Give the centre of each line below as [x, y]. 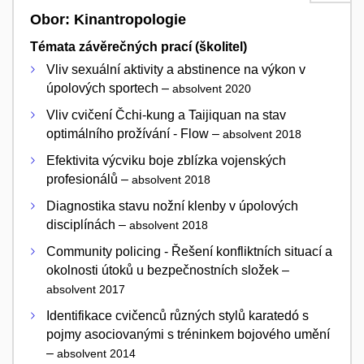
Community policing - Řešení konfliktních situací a [189, 252]
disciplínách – [88, 225]
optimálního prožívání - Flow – [134, 134]
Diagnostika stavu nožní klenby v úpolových [172, 206]
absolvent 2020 [212, 89]
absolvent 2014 [96, 354]
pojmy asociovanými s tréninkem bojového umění [188, 335]
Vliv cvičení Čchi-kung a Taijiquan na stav [166, 115]
